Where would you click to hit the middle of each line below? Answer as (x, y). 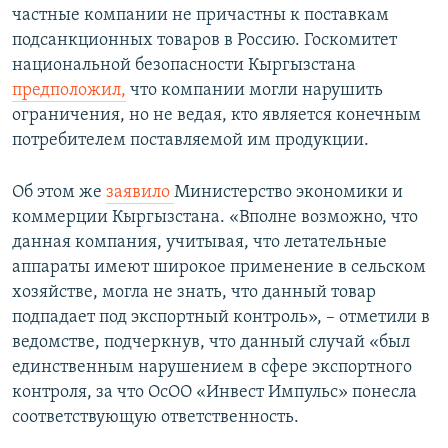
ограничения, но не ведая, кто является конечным (216, 116)
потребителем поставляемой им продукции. (190, 141)
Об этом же (59, 193)
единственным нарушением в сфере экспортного (212, 368)
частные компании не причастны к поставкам (200, 16)
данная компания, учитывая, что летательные (199, 243)
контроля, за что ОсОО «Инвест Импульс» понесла (214, 393)
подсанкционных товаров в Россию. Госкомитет (204, 41)
